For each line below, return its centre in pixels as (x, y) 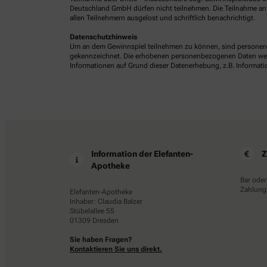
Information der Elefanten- (142, 154)
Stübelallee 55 (92, 211)
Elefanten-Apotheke (101, 192)
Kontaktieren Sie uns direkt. (116, 249)
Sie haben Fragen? (101, 240)
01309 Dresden (94, 221)
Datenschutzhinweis (103, 37)
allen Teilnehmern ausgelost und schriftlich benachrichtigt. (162, 18)
